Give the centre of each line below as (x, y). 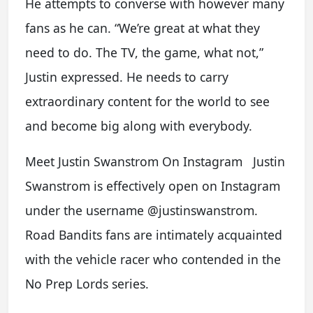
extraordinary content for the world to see (147, 101)
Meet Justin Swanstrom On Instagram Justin (155, 161)
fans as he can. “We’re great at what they (143, 28)
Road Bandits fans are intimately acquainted (154, 235)
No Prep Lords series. (87, 284)
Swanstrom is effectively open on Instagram (153, 186)
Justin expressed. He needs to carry (127, 77)
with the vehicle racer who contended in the (153, 259)
